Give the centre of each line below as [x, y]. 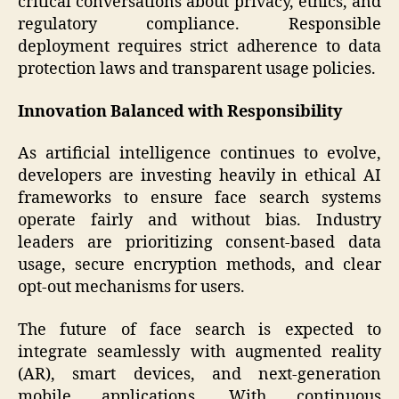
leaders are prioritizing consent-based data [199, 243]
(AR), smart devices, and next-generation [199, 374]
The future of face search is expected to [199, 330]
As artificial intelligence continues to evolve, [199, 154]
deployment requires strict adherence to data [199, 47]
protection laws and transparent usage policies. [197, 69]
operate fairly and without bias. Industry [199, 221]
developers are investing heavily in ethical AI [199, 176]
